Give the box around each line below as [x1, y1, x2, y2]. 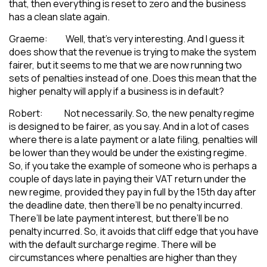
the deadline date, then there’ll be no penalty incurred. [9, 198, 243, 212]
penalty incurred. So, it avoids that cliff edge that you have [9, 224, 259, 238]
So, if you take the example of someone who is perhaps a [9, 159, 257, 172]
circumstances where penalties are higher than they [9, 250, 237, 264]
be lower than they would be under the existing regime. [9, 145, 247, 159]
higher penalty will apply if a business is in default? [9, 84, 224, 98]
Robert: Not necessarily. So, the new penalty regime [9, 106, 254, 120]
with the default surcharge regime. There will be [9, 237, 216, 251]
